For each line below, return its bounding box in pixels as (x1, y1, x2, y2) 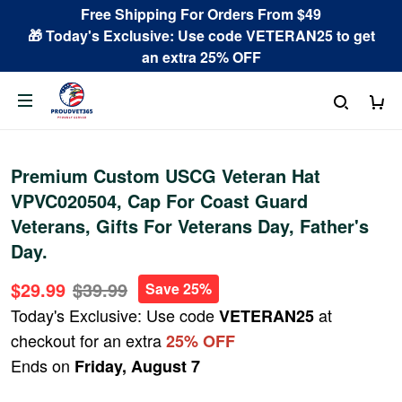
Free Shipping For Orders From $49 (81, 4, 321, 24)
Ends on (11, 354, 74, 377)
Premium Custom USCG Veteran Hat (11, 162, 320, 188)
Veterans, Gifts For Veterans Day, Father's (11, 213, 369, 239)
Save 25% (145, 278, 212, 299)
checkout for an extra (11, 328, 166, 352)
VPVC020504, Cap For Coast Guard (11, 188, 308, 214)
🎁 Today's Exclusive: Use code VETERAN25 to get (27, 25, 375, 46)
